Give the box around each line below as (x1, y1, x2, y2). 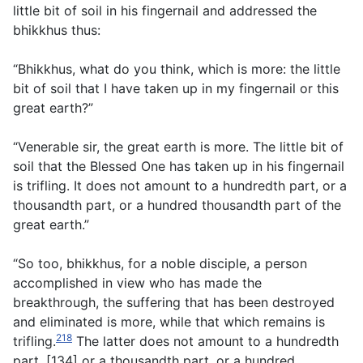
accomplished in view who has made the (13, 275, 262, 292)
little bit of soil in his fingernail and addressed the (13, 2, 317, 19)
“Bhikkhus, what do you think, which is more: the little (13, 61, 340, 78)
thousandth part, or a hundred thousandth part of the (13, 197, 341, 214)
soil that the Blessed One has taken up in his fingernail (13, 158, 344, 175)
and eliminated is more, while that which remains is (13, 314, 325, 331)
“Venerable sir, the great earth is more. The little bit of (13, 139, 344, 156)
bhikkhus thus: (13, 22, 100, 39)
